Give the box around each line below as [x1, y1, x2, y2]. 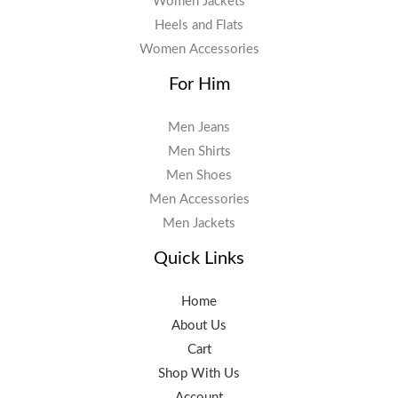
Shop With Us [158, 367, 240, 381]
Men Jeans [168, 121, 230, 135]
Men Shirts [167, 145, 231, 159]
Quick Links [154, 250, 244, 268]
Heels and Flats [155, 19, 243, 33]
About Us [171, 319, 227, 333]
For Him [168, 76, 230, 94]
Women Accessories [139, 43, 259, 57]
